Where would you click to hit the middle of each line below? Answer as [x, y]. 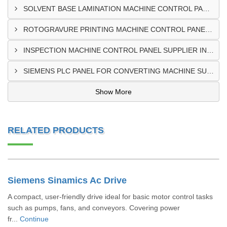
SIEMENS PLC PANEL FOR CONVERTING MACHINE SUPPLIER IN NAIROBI [210, 71]
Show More [113, 92]
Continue [34, 219]
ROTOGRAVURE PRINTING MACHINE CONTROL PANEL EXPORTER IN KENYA [209, 29]
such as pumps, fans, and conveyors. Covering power [94, 208]
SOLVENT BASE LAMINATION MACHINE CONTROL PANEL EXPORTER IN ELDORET [206, 9]
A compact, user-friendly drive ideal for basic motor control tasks [110, 197]
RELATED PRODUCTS [56, 130]
